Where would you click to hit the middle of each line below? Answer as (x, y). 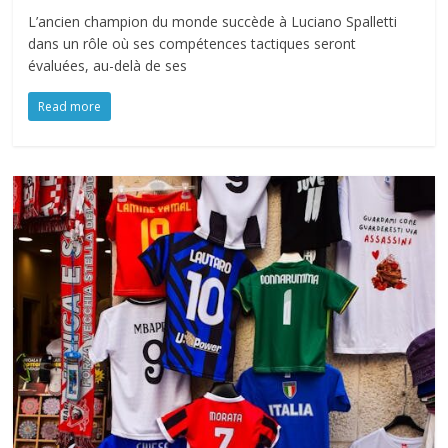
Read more (70, 106)
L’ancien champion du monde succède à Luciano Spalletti (213, 21)
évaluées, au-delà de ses (108, 65)
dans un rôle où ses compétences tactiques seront (192, 43)
